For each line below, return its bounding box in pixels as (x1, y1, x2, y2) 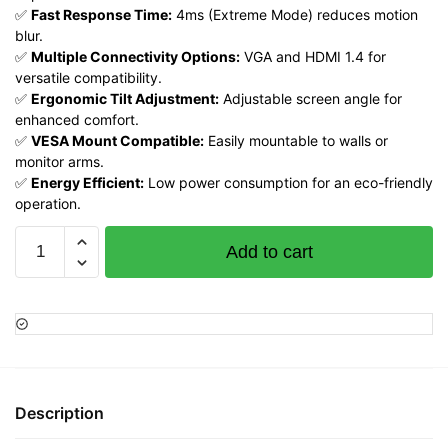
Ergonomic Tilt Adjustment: (31, 90, 219, 107)
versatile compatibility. (15, 69, 162, 86)
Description (15, 402, 104, 423)
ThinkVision (14, 251, 98, 270)
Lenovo (14, 227, 66, 246)
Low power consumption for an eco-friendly (144, 174, 433, 191)
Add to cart (225, 242, 313, 262)
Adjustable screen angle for (219, 90, 402, 107)
